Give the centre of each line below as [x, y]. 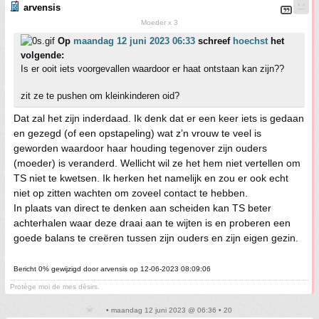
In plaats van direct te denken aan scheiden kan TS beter [142, 208]
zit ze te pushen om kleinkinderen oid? [100, 96]
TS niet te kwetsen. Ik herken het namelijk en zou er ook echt [151, 178]
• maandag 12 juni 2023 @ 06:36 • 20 [168, 310]
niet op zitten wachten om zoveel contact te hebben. [131, 193]
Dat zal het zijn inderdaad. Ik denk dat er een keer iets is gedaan [159, 118]
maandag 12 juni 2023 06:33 [134, 41]
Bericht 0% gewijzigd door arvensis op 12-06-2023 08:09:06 [112, 269]
